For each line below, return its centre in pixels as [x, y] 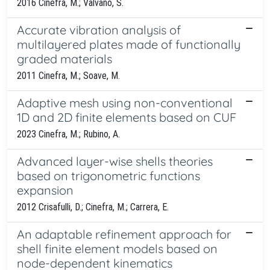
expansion [45, 190]
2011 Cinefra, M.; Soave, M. [68, 75]
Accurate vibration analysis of [99, 30]
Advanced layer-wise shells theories [115, 161]
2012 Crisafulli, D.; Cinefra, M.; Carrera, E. [93, 207]
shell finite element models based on [117, 248]
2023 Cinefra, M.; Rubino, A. [68, 134]
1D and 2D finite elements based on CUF [127, 117]
